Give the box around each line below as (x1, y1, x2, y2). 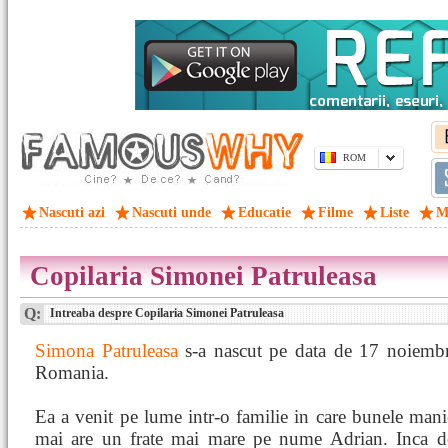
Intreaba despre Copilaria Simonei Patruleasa (47, 306, 284, 320)
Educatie (238, 205, 291, 220)
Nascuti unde (132, 205, 211, 220)
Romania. (35, 362, 109, 383)
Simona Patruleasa (35, 340, 178, 361)
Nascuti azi (39, 205, 105, 220)
